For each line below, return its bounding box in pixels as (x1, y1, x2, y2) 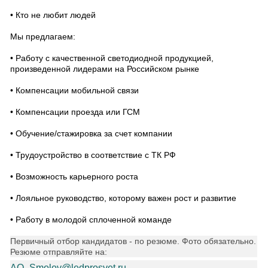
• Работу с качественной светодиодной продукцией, (10, 53, 214, 63)
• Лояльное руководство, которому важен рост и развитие (10, 193, 236, 203)
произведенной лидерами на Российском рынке (10, 64, 199, 74)
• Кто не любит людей (10, 10, 96, 20)
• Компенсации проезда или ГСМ (10, 107, 140, 117)
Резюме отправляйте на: (10, 247, 107, 257)
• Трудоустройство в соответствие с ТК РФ (10, 150, 176, 160)
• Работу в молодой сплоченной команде (10, 215, 172, 224)
